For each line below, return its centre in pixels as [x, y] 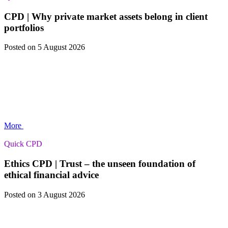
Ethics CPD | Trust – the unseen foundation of [100, 164]
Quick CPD [23, 144]
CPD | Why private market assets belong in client [106, 16]
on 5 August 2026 [56, 47]
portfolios [24, 27]
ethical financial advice [51, 175]
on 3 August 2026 [56, 194]
